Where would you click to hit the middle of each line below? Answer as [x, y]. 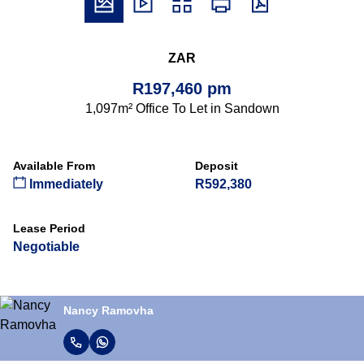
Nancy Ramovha [108, 310]
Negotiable [46, 247]
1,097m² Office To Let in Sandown [182, 108]
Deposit [217, 166]
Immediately [65, 184]
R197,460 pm [182, 89]
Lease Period [49, 228]
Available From [54, 166]
